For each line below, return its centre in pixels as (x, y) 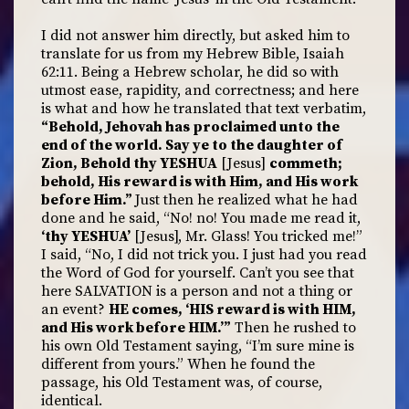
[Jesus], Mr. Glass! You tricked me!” (246, 236)
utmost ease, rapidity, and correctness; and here (200, 90)
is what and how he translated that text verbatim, (204, 109)
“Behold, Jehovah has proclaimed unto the (190, 127)
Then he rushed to (294, 328)
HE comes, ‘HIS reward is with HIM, (232, 309)
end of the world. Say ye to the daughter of (192, 145)
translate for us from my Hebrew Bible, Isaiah (193, 54)
